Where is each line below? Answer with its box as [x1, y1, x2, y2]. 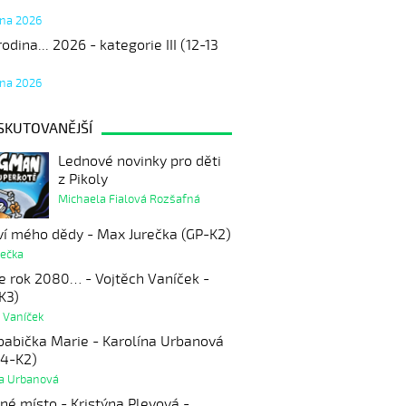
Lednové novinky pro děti [57, 151, 221, 170]
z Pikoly [57, 169, 108, 188]
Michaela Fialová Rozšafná [57, 191, 200, 207]
